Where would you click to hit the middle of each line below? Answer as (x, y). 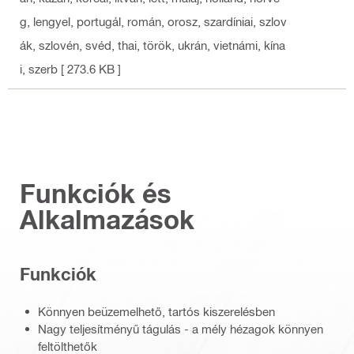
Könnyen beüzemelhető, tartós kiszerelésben (156, 311)
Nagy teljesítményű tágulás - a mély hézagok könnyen (181, 328)
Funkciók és (96, 193)
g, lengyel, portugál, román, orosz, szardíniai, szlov (153, 21)
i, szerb (39, 68)
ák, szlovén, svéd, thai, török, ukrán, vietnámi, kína (153, 45)
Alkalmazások (107, 219)
